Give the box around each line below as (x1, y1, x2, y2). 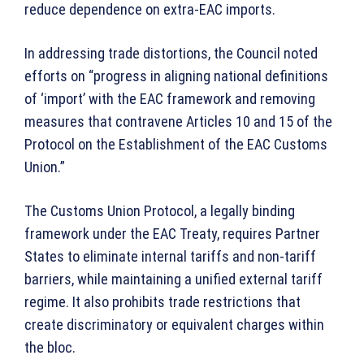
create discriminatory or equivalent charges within (24, 316, 324, 334)
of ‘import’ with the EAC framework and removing (24, 90, 315, 108)
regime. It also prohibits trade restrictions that (24, 293, 301, 311)
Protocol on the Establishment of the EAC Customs (24, 136, 327, 154)
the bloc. (24, 339, 76, 357)
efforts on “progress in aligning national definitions (24, 67, 328, 85)
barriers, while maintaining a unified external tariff (24, 271, 323, 288)
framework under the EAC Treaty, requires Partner (24, 225, 320, 243)
